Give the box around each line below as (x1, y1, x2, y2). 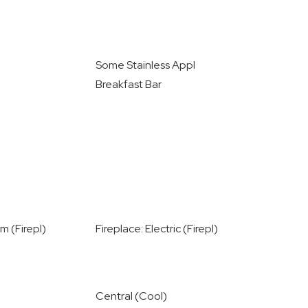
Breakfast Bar (95, 77, 162, 91)
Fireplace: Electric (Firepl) (95, 221, 218, 236)
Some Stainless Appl (95, 58, 195, 72)
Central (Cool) (95, 289, 167, 303)
